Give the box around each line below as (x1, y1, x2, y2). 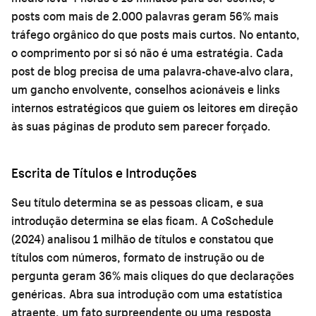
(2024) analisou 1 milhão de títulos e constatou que (11, 231, 274, 246)
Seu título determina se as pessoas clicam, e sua (11, 194, 264, 209)
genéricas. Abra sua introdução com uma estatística (11, 286, 283, 301)
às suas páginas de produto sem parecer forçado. (11, 118, 271, 133)
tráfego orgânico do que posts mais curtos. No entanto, (11, 26, 300, 42)
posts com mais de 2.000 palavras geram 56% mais (11, 8, 279, 23)
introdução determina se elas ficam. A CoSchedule (11, 212, 274, 228)
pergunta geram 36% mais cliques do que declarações (11, 267, 294, 283)
